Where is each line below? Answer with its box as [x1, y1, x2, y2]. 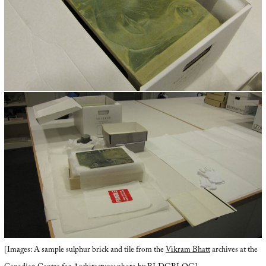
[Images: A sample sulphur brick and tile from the [4, 244, 166, 258]
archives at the [210, 244, 258, 258]
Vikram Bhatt [165, 244, 210, 258]
